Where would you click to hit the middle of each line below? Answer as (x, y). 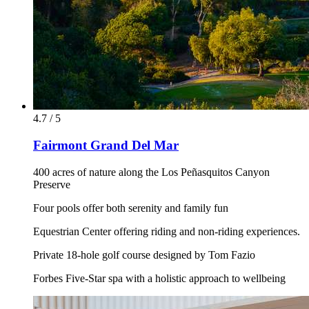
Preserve (52, 184)
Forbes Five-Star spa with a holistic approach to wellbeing (159, 278)
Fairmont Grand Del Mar (106, 146)
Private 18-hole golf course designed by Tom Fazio (144, 255)
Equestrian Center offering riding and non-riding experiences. (167, 231)
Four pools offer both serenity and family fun (131, 208)
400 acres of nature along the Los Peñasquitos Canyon (151, 172)
